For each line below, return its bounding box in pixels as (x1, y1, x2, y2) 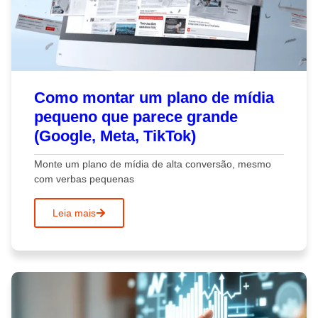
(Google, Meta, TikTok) (34, 127, 196, 146)
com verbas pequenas (34, 172, 134, 185)
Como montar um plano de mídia (34, 89, 274, 107)
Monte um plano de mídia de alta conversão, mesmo (34, 158, 271, 170)
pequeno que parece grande (34, 108, 238, 126)
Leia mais (53, 207, 96, 219)
